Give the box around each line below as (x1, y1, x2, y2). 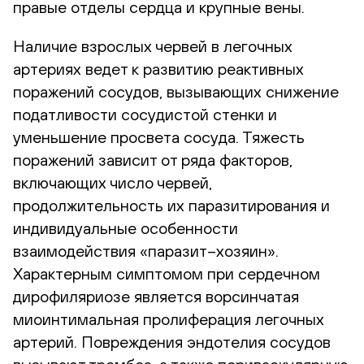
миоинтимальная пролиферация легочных (13, 309, 324, 328)
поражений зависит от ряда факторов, (13, 149, 292, 169)
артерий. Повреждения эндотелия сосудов (13, 331, 331, 351)
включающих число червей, (13, 172, 212, 192)
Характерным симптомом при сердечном (13, 263, 320, 283)
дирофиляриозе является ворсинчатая (13, 286, 299, 305)
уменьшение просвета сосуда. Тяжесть (13, 127, 305, 146)
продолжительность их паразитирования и (13, 195, 330, 214)
